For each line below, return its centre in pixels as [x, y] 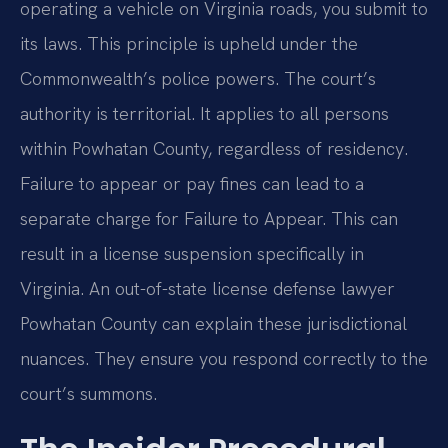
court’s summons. [88, 394]
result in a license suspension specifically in [192, 254]
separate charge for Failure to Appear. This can [209, 219]
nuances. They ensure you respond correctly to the [224, 359]
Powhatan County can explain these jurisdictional [213, 324]
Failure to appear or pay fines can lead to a [192, 184]
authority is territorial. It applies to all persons [204, 114]
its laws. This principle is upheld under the [189, 44]
